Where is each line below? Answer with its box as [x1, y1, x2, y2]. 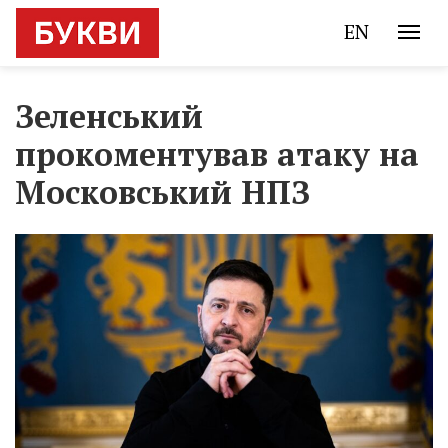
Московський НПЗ [15, 171, 310, 213]
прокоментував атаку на [15, 133, 419, 175]
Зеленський [15, 95, 203, 137]
